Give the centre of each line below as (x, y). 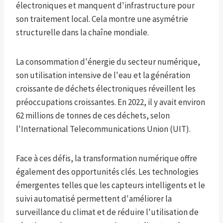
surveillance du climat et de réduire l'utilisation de (107, 212)
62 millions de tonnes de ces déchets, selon (93, 116)
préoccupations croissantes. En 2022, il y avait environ (111, 102)
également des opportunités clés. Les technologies (107, 172)
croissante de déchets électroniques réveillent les (106, 89)
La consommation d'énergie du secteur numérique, (108, 62)
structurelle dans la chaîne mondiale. (82, 33)
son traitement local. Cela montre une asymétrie (102, 19)
